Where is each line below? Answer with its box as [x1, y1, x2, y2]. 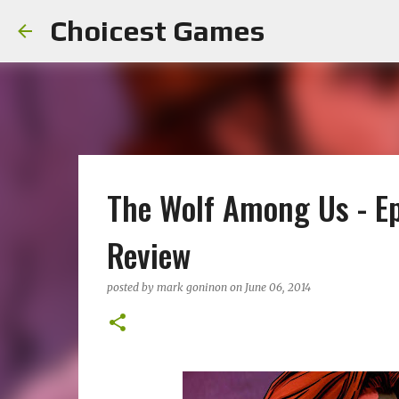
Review [106, 231, 191, 278]
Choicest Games [50, 14, 265, 47]
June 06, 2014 [244, 281, 311, 294]
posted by [106, 281, 157, 294]
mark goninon [156, 281, 227, 294]
